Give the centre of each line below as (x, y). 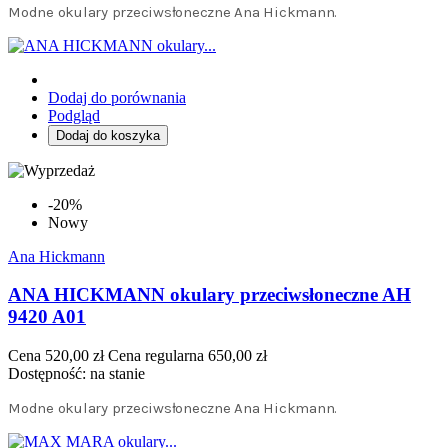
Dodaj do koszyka (108, 135)
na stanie (117, 374)
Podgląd (74, 115)
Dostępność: (49, 374)
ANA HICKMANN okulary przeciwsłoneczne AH (209, 295)
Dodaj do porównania (117, 97)
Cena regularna (156, 356)
